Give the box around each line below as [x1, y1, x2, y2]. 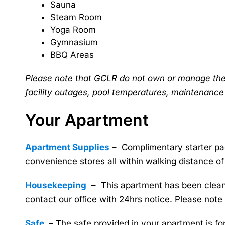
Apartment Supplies [25, 142, 109, 152]
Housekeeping [25, 180, 86, 190]
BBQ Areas [50, 50, 94, 60]
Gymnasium [50, 37, 98, 47]
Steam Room [50, 12, 102, 22]
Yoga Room [50, 25, 96, 35]
